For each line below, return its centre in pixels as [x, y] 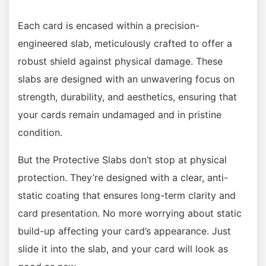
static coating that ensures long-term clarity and [127, 195]
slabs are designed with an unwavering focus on [126, 79]
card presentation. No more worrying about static [130, 213]
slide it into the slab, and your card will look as [123, 248]
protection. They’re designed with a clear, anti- [123, 177]
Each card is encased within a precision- [109, 25]
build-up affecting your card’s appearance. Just [124, 231]
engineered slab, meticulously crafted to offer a [125, 43]
